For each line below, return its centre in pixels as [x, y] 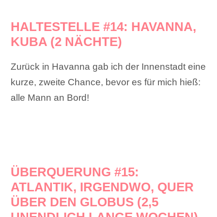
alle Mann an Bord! [50, 98]
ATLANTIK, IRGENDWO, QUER [102, 187]
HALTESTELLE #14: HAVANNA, [104, 27]
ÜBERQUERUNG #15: [75, 172]
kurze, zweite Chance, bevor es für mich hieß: [106, 82]
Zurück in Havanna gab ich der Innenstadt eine [108, 67]
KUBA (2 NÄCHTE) [67, 42]
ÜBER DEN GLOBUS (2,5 [85, 202]
